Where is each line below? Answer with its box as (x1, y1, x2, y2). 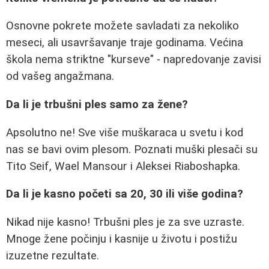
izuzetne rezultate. (6, 249, 99, 263)
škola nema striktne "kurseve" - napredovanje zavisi (6, 53, 261, 67)
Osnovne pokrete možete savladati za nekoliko (6, 19, 239, 33)
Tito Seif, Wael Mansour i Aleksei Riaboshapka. (6, 159, 240, 173)
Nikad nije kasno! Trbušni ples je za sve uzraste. (6, 216, 244, 229)
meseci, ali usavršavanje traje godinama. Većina (6, 36, 243, 50)
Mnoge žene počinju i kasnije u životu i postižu (6, 232, 237, 246)
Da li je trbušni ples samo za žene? (6, 98, 188, 112)
